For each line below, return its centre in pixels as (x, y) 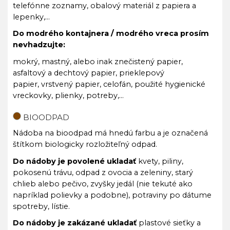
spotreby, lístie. (41, 206)
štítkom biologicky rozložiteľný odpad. (85, 144)
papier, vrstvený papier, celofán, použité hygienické (109, 84)
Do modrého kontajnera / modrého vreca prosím (111, 33)
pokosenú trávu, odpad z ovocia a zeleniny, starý (103, 172)
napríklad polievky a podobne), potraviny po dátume (112, 195)
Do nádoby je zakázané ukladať (75, 223)
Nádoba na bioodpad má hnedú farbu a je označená (110, 133)
